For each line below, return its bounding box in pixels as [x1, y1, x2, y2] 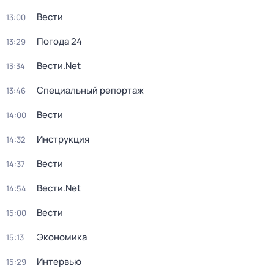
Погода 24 [37, 35, 82, 48]
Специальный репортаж [37, 84, 144, 97]
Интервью [37, 255, 81, 268]
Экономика [37, 231, 87, 243]
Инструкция [37, 133, 89, 146]
